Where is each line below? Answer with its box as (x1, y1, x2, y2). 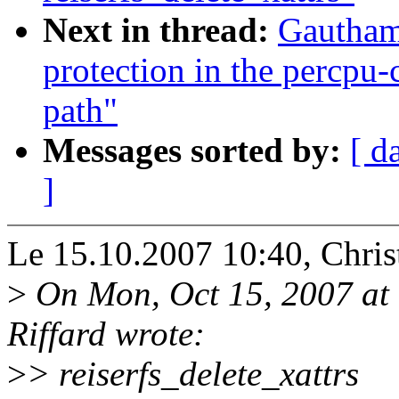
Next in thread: (43, 11, 278, 50)
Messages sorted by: (43, 131, 350, 170)
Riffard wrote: (7, 314, 205, 354)
